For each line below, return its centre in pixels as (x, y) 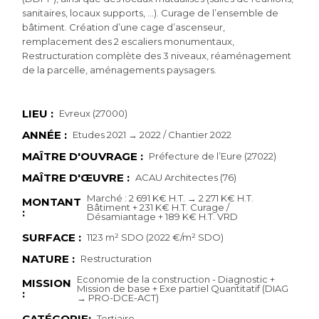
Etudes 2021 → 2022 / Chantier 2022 (152, 134)
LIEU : (38, 113)
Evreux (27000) (94, 113)
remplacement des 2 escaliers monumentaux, (129, 41)
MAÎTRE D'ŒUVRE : (76, 177)
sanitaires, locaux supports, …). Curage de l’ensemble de (151, 12)
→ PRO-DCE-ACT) (118, 297)
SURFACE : (52, 237)
